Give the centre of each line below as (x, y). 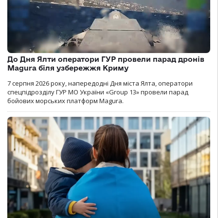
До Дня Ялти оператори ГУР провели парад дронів (106, 59)
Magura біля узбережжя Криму (68, 68)
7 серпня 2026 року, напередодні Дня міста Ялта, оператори (100, 83)
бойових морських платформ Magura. (65, 100)
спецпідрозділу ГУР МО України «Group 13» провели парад (98, 92)
